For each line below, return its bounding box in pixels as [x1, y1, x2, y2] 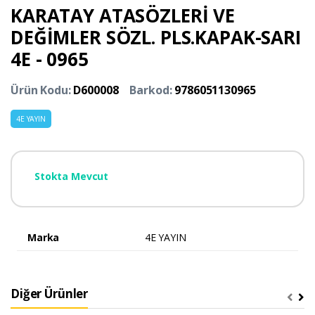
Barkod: [129, 82, 175, 98]
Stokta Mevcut [34, 169, 109, 183]
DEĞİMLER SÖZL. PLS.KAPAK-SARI [11, 24, 301, 50]
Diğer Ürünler [11, 285, 89, 302]
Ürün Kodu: [11, 82, 74, 98]
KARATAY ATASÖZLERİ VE [11, 2, 235, 28]
